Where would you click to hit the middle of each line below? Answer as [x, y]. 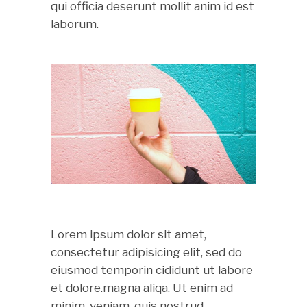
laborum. [75, 24]
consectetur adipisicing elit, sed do [146, 252]
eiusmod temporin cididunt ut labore [152, 270]
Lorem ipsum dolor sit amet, [128, 234]
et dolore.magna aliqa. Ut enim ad [142, 287]
